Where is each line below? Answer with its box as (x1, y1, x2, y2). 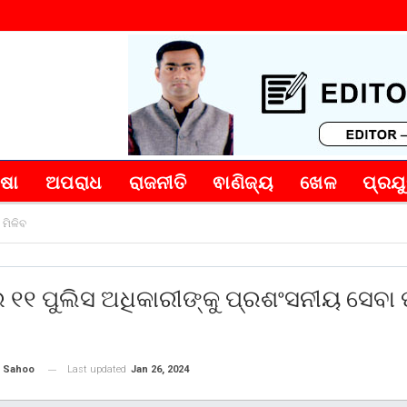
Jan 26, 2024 (131, 363, 189, 375)
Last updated (67, 363, 129, 375)
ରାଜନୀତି (128, 172, 187, 194)
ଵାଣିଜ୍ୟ (213, 172, 274, 194)
